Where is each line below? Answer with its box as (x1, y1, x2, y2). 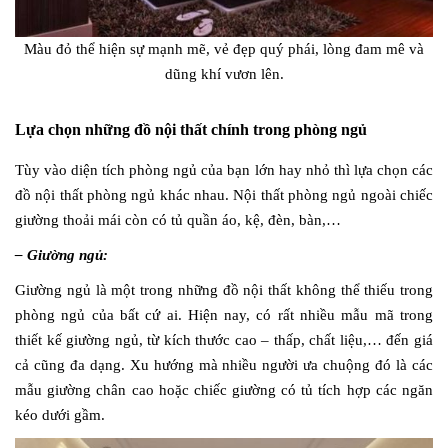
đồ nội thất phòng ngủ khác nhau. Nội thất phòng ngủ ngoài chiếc (15, 186, 433, 203)
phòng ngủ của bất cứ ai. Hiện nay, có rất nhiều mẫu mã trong (15, 306, 433, 323)
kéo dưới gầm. (15, 406, 105, 423)
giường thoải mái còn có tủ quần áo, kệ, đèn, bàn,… (15, 211, 341, 228)
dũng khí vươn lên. (164, 65, 284, 82)
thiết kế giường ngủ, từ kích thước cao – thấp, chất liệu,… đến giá (15, 331, 433, 348)
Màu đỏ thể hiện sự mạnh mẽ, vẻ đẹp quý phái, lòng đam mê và (24, 40, 424, 57)
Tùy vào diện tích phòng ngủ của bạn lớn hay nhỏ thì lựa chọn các (15, 161, 433, 178)
